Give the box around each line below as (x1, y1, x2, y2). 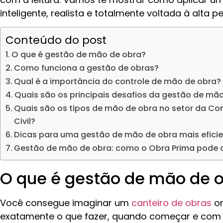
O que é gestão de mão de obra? (11, 49, 146, 61)
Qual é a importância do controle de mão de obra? (14, 76, 222, 88)
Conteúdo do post (5, 32, 107, 48)
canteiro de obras (131, 197, 212, 210)
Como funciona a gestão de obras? (14, 62, 159, 74)
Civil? (14, 115, 36, 127)
